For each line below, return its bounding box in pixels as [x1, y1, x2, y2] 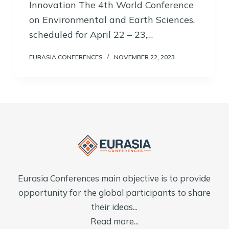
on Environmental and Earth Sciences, [29, 13, 195, 26]
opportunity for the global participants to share [18, 187, 211, 198]
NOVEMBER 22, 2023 [113, 53, 175, 61]
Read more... [90, 215, 139, 226]
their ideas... [91, 201, 138, 212]
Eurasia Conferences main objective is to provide [18, 172, 211, 184]
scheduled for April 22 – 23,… [29, 28, 153, 40]
